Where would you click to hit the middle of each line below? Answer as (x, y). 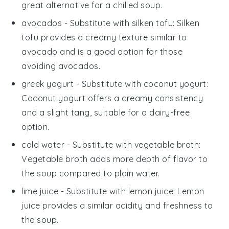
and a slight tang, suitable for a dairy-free (106, 112)
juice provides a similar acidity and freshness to (117, 205)
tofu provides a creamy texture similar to (104, 37)
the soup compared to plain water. (91, 173)
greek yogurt (48, 84)
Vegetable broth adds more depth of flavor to (115, 159)
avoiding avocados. (61, 66)
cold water (43, 144)
